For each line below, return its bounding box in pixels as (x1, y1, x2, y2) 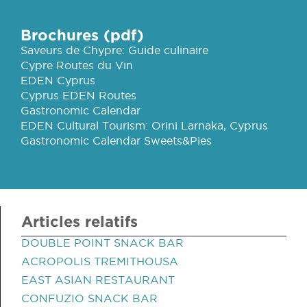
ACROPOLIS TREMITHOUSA (21, 255, 178, 267)
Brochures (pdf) (21, 26, 144, 43)
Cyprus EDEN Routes (21, 89, 136, 101)
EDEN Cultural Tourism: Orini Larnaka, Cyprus (21, 119, 268, 132)
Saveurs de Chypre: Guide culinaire (21, 44, 208, 56)
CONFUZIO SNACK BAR (21, 292, 158, 304)
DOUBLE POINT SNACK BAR (21, 236, 184, 249)
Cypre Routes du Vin (21, 59, 133, 71)
